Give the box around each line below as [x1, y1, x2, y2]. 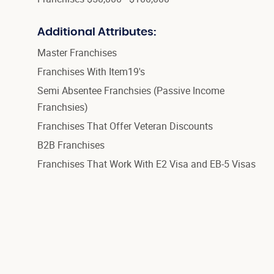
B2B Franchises [37, 138, 105, 152]
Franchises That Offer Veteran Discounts [37, 119, 213, 133]
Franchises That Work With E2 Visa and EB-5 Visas [37, 157, 256, 171]
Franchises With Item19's [37, 65, 145, 79]
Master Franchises [37, 46, 117, 60]
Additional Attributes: [37, 27, 156, 39]
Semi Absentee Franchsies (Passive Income [37, 84, 224, 98]
